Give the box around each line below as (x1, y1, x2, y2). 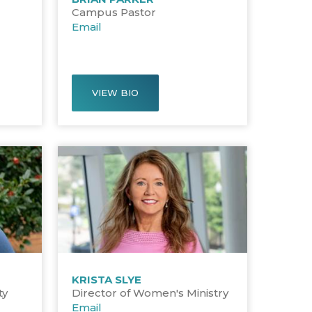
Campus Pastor (72, 5, 157, 19)
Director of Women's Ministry (72, 286, 229, 299)
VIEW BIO (92, 86, 139, 98)
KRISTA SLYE (72, 272, 142, 286)
